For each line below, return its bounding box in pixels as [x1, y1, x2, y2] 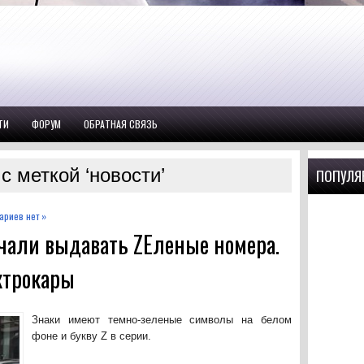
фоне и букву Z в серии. [32, 330, 151, 342]
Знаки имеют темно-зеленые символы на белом [32, 314, 292, 326]
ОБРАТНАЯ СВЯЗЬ [84, 117, 158, 131]
